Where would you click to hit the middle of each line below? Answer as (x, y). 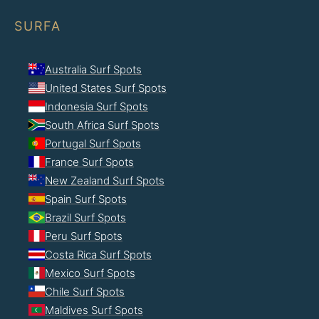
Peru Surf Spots (84, 236)
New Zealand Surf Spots (105, 181)
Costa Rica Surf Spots (98, 255)
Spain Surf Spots (86, 199)
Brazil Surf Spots (85, 218)
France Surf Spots (89, 162)
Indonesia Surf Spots (96, 106)
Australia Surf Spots (93, 69)
